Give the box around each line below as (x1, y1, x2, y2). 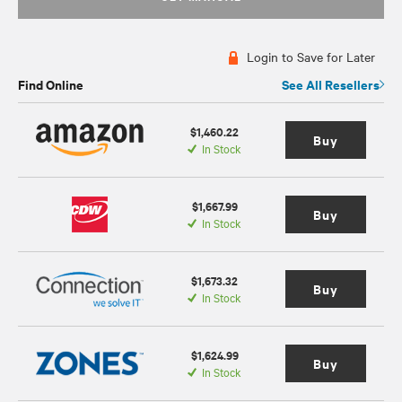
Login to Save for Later (243, 48, 375, 66)
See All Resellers (282, 74, 380, 93)
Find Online (18, 74, 83, 93)
